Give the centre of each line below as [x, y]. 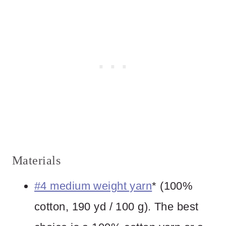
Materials [36, 161]
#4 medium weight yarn [93, 186]
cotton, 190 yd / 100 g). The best [117, 207]
